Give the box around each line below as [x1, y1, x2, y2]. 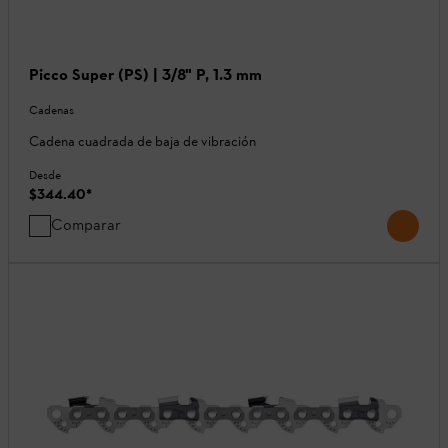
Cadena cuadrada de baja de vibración [29, 132, 256, 150]
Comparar [51, 214, 121, 234]
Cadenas [29, 102, 74, 117]
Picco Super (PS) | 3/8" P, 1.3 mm [29, 64, 262, 84]
